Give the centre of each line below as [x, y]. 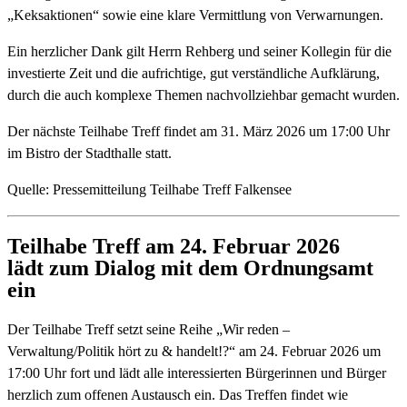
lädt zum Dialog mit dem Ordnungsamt [190, 268]
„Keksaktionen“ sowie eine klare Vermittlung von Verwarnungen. [195, 15]
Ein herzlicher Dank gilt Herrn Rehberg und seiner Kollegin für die [199, 51]
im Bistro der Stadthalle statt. [89, 153]
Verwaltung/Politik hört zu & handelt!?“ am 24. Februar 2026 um [194, 351]
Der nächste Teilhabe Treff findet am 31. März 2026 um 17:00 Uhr [199, 131]
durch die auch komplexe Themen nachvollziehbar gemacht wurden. [203, 94]
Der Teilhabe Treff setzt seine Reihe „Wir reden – [149, 329]
